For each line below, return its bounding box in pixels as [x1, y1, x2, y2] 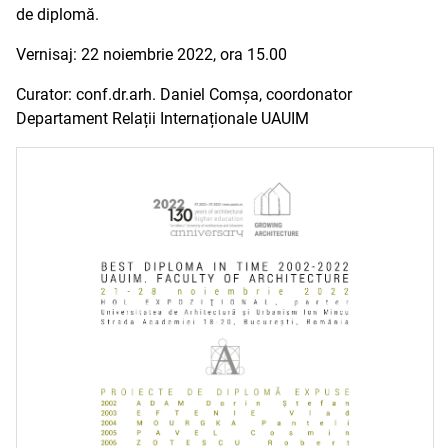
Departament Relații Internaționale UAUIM [16, 109, 309, 128]
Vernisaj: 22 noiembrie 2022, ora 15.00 [16, 45, 287, 64]
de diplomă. [16, 5, 99, 24]
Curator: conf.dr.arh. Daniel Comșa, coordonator [16, 85, 352, 104]
